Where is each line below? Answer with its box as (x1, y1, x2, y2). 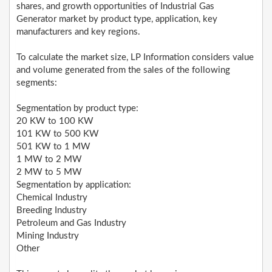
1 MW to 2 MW (16, 155, 82, 165)
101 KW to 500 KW (16, 129, 99, 139)
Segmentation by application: (16, 180, 131, 190)
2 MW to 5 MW (16, 168, 82, 177)
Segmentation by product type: (16, 104, 138, 114)
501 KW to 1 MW (16, 142, 90, 152)
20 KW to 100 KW (16, 117, 93, 126)
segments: (16, 78, 57, 88)
